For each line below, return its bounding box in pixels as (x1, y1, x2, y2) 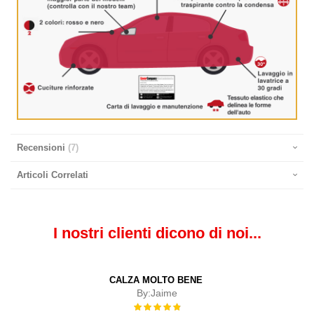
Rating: (133, 301, 161, 311)
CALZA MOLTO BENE (109, 275, 203, 286)
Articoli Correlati (17, 170, 88, 181)
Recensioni (17, 142, 68, 153)
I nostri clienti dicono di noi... (53, 224, 261, 243)
